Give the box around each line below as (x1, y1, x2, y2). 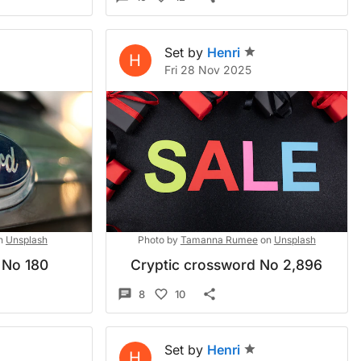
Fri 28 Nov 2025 (164, 63, 251, 77)
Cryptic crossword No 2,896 (131, 256, 323, 273)
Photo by (137, 234, 178, 246)
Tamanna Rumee (180, 234, 258, 246)
